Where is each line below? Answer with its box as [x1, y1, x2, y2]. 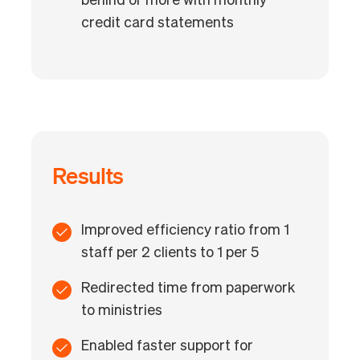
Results [51, 161, 124, 189]
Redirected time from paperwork [80, 280, 295, 296]
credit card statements [80, 15, 234, 31]
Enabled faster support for [80, 338, 253, 354]
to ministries [80, 303, 162, 318]
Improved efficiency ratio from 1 [80, 223, 289, 238]
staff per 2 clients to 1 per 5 [80, 245, 259, 260]
